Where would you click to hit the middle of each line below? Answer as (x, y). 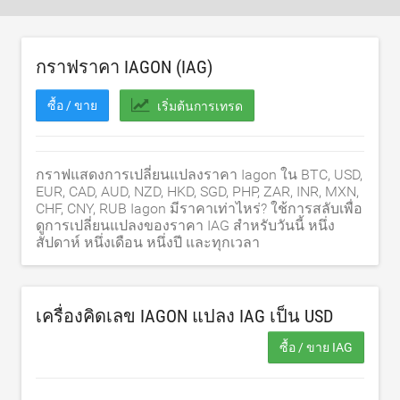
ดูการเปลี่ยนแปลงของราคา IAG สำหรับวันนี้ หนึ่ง (185, 225)
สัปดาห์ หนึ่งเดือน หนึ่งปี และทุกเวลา (148, 242)
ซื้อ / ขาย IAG (316, 347)
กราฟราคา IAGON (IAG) (124, 67)
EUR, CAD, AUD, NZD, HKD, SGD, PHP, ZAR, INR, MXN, (197, 192)
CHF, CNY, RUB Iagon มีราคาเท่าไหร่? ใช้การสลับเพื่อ (199, 208)
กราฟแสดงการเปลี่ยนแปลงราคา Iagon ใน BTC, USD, (199, 175)
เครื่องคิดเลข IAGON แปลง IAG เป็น (170, 316)
